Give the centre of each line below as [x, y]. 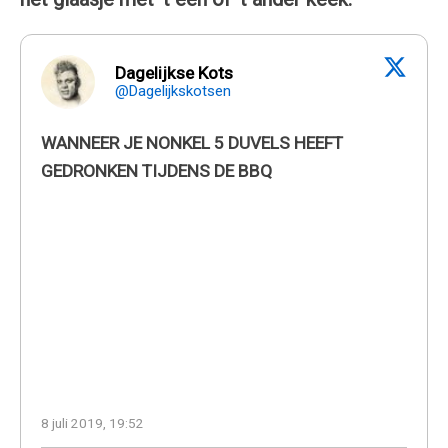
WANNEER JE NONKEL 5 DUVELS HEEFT [192, 142]
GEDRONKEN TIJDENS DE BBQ [156, 170]
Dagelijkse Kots [174, 72]
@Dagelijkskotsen [173, 90]
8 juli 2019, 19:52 [92, 422]
